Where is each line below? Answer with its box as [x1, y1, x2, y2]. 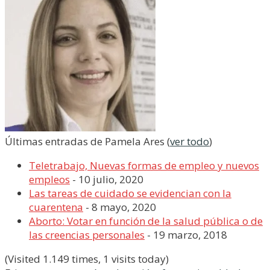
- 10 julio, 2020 [70, 172, 143, 186]
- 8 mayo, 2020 [83, 200, 156, 214]
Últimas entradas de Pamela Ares [5, 134, 167, 148]
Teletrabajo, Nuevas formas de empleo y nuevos [29, 159, 259, 172]
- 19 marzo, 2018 [145, 228, 227, 242]
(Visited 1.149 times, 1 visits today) [5, 252, 169, 266]
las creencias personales [29, 228, 145, 242]
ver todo [170, 134, 209, 148]
